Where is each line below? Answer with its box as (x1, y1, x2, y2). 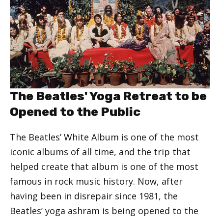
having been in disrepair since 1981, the (10, 190, 178, 202)
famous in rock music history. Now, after (10, 175, 183, 188)
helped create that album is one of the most (10, 161, 198, 173)
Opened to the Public (10, 105, 140, 119)
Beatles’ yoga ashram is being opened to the (10, 205, 198, 217)
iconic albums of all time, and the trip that (10, 146, 191, 158)
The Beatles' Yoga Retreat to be (10, 89, 207, 104)
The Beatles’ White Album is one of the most (10, 131, 199, 143)
